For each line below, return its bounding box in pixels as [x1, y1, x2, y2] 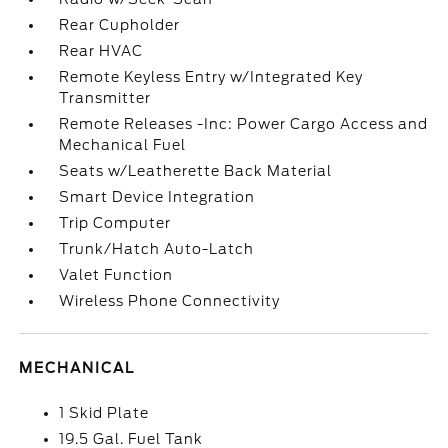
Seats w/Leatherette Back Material [59, 163, 333, 179]
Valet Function [59, 267, 174, 283]
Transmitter [59, 90, 152, 106]
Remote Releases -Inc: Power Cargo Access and [59, 116, 429, 132]
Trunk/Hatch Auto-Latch [59, 241, 255, 257]
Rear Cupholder [59, 17, 181, 33]
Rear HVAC [59, 43, 144, 59]
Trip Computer [59, 215, 172, 231]
